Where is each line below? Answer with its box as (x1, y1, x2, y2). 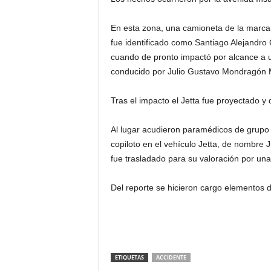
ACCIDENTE (155, 253, 186, 261)
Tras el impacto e (110, 96, 177, 105)
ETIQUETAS (114, 253, 144, 261)
